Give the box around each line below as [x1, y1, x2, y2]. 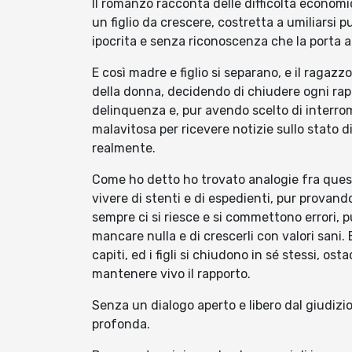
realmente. [92, 141, 156, 156]
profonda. [92, 317, 150, 332]
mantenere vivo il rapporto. [92, 266, 251, 282]
